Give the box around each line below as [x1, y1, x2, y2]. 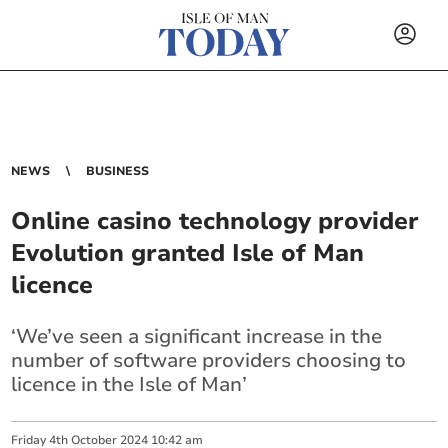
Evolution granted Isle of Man [11, 237, 365, 269]
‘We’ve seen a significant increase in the [11, 323, 383, 350]
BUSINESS [86, 163, 150, 179]
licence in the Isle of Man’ [11, 371, 248, 398]
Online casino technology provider [11, 205, 420, 237]
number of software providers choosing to [11, 347, 407, 374]
